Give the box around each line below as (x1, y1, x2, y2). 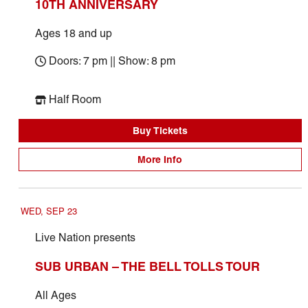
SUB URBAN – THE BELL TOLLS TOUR (34, 258, 260, 274)
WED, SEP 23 (20, 206, 77, 217)
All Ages (34, 289, 76, 302)
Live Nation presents (34, 231, 135, 244)
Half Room (48, 93, 101, 106)
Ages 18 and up (34, 27, 112, 40)
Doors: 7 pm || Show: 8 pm (48, 54, 175, 67)
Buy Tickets (132, 124, 188, 137)
